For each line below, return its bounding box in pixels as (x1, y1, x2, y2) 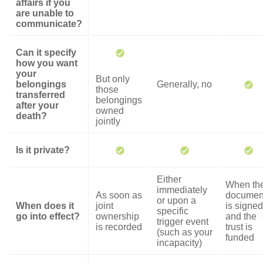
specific (157, 206, 188, 216)
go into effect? (16, 211, 80, 221)
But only (96, 74, 130, 84)
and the (225, 211, 257, 221)
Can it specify (16, 48, 76, 58)
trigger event (157, 217, 208, 227)
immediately (157, 185, 207, 195)
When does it (16, 201, 74, 211)
